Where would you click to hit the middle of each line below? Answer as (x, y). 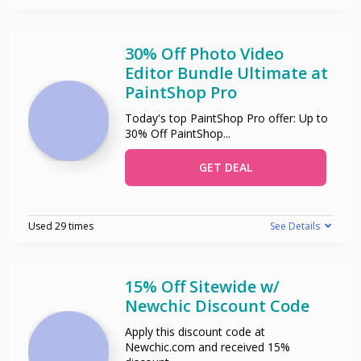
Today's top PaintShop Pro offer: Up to (226, 118)
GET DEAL (226, 167)
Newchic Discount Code (217, 305)
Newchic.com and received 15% (207, 346)
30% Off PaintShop (174, 133)
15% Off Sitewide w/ (202, 286)
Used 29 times (61, 226)
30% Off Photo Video (204, 53)
